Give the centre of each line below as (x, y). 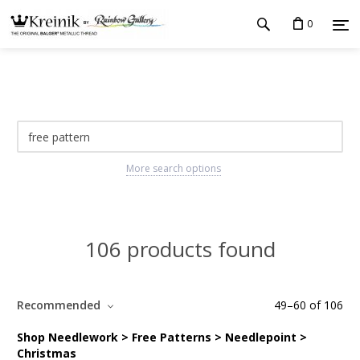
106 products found (180, 249)
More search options (173, 168)
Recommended (60, 305)
